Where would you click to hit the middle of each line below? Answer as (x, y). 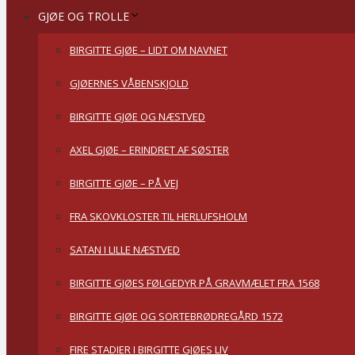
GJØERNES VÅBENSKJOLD (129, 83)
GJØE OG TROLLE (84, 16)
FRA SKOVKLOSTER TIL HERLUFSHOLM (158, 216)
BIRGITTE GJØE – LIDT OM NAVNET (149, 50)
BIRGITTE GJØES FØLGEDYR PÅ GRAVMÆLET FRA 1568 (195, 283)
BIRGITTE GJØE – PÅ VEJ (124, 183)
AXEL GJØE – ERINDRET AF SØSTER (149, 150)
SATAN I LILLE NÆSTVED (125, 250)
